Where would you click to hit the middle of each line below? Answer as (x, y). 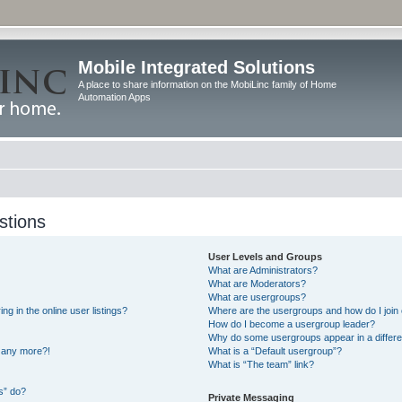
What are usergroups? (258, 297)
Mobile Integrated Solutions (197, 67)
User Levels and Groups (266, 257)
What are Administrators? (263, 270)
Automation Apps (114, 97)
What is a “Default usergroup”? (275, 351)
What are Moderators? (258, 284)
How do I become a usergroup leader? (292, 324)
